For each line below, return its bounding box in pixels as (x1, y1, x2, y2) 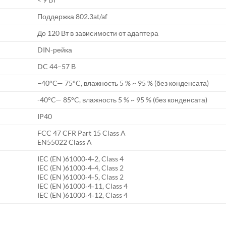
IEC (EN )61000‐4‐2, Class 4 (37, 154, 124, 163)
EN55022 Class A (37, 138, 92, 146)
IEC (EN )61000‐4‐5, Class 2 (37, 173, 124, 181)
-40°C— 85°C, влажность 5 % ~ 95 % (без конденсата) (37, 95, 208, 104)
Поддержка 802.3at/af (37, 12, 108, 21)
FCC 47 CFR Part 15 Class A (37, 129, 126, 137)
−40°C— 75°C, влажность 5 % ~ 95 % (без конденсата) (37, 79, 209, 87)
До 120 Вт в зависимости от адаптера (37, 29, 159, 37)
